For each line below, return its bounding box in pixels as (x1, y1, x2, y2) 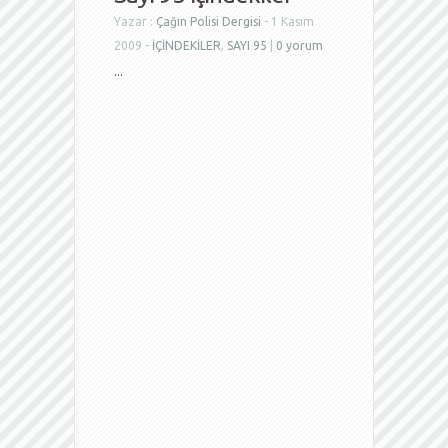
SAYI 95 (227, 39, 267, 52)
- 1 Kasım (261, 15, 314, 28)
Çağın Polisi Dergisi (156, 15, 261, 28)
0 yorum (276, 39, 323, 52)
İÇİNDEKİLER (152, 39, 221, 52)
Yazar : (114, 15, 156, 28)
